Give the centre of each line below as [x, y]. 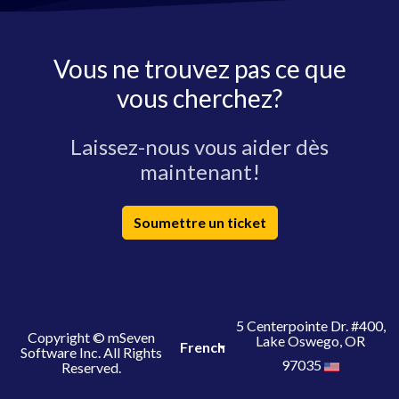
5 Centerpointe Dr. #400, [310, 326]
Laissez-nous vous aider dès [199, 147]
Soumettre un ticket [199, 222]
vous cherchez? [199, 98]
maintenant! [199, 171]
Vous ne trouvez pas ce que [199, 69]
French [202, 347]
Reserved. [91, 367]
